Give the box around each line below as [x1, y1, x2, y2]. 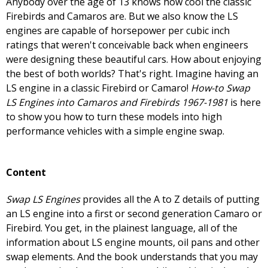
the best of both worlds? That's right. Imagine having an [6, 67, 258, 81]
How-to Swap [191, 81, 250, 95]
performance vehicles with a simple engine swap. [6, 124, 224, 138]
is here [228, 96, 261, 109]
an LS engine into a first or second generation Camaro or [6, 207, 262, 221]
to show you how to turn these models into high [6, 110, 222, 124]
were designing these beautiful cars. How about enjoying [6, 53, 261, 66]
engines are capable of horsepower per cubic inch [6, 24, 230, 38]
